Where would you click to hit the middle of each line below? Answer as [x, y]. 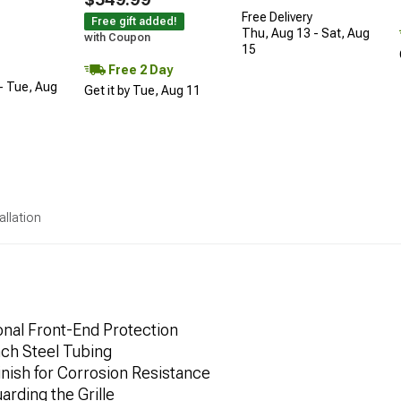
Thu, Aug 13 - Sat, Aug [306, 34]
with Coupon [117, 38]
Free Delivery [277, 17]
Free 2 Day [139, 70]
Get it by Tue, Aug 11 [142, 91]
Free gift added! [134, 22]
